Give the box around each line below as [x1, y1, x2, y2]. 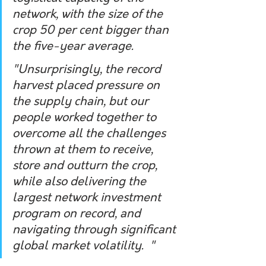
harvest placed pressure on [12, 80, 163, 92]
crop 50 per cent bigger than [12, 24, 172, 37]
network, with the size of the [12, 8, 166, 21]
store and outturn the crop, [12, 160, 160, 172]
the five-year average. [12, 40, 140, 53]
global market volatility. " [12, 240, 155, 252]
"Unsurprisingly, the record [12, 64, 164, 76]
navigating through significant [12, 224, 179, 236]
